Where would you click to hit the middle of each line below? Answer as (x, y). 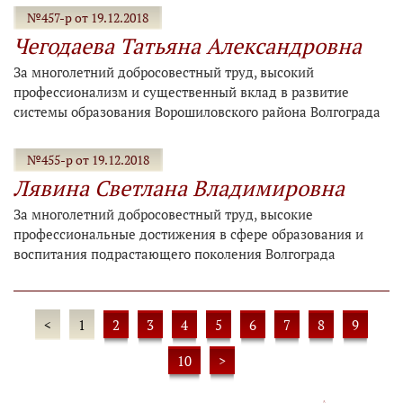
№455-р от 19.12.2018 (88, 160)
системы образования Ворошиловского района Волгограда (197, 112)
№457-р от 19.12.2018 (88, 18)
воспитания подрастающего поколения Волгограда (175, 254)
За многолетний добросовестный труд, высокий (164, 72)
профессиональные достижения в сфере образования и (188, 234)
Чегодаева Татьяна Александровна (188, 46)
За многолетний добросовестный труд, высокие (163, 214)
